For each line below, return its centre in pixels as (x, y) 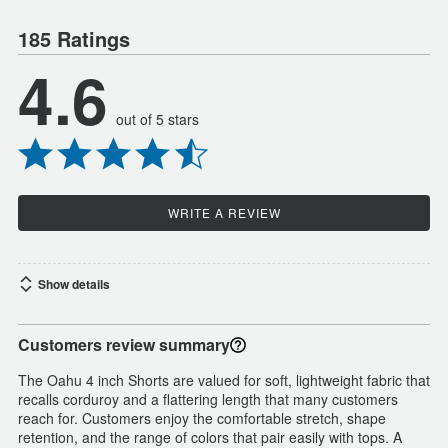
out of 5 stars (157, 119)
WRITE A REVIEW (224, 213)
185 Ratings (74, 39)
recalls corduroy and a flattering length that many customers (208, 399)
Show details (74, 284)
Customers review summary (124, 345)
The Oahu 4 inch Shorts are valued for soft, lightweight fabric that (224, 380)
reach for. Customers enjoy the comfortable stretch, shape (202, 418)
